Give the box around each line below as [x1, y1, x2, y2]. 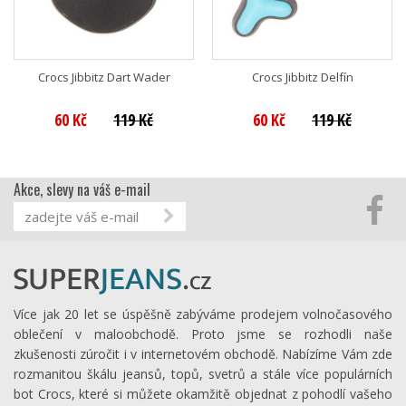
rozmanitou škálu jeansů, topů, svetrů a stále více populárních [14, 364, 392, 382]
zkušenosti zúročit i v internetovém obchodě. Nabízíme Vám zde [14, 344, 392, 362]
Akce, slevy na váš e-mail [14, 178, 150, 200]
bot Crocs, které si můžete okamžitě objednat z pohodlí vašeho [14, 384, 392, 402]
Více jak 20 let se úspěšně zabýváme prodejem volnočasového [14, 304, 392, 323]
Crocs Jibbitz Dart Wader [37, 68, 170, 85]
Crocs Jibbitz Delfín [251, 68, 353, 85]
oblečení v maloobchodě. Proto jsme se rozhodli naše [14, 324, 392, 343]
